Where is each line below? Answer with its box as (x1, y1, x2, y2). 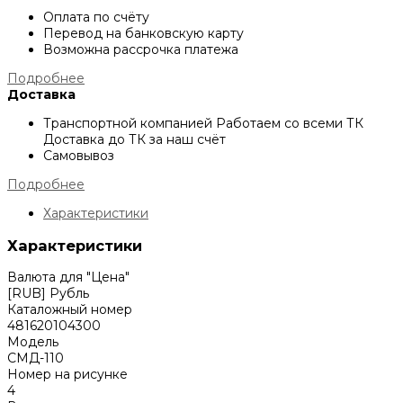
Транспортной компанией (43, 115, 216, 132)
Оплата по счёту (43, 9, 149, 26)
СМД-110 (7, 349, 64, 366)
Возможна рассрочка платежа (43, 41, 238, 58)
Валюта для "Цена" (7, 268, 130, 285)
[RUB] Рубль (7, 284, 89, 301)
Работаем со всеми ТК (216, 115, 363, 132)
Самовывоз (43, 148, 114, 165)
